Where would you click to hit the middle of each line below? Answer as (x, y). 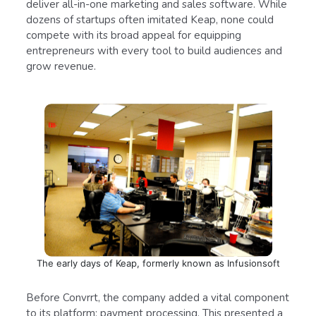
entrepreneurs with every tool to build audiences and (154, 50)
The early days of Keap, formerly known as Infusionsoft (158, 263)
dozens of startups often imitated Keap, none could (150, 19)
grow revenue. (61, 66)
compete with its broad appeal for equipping (134, 35)
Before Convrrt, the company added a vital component (158, 297)
